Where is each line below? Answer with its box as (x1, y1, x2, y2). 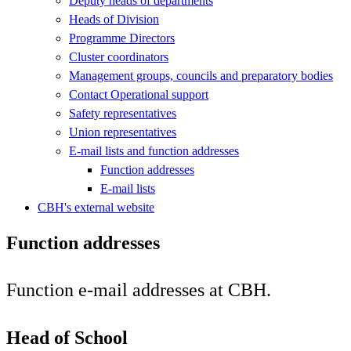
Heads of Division (69, 12, 159, 26)
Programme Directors (69, 31, 175, 45)
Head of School (6, 327, 128, 348)
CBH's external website (38, 200, 154, 214)
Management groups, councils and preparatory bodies (69, 68, 333, 82)
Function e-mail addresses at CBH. (6, 279, 271, 300)
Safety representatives (69, 106, 176, 120)
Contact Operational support (69, 87, 208, 101)
